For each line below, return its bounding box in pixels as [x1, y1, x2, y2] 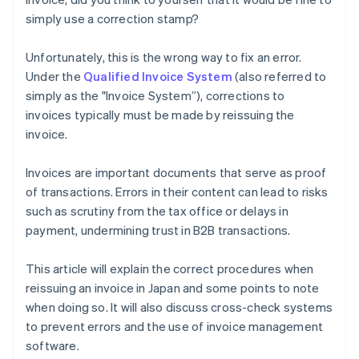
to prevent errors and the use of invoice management [26, 318, 324, 335]
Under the [26, 68, 83, 85]
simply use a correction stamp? [26, 10, 199, 27]
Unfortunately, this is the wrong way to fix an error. [26, 49, 302, 66]
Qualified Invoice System [83, 68, 232, 85]
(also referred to [232, 68, 327, 85]
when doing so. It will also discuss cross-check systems [26, 299, 333, 316]
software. [26, 337, 79, 354]
